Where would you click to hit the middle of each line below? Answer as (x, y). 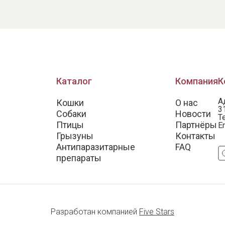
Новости (193, 114)
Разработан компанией (95, 212)
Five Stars (157, 212)
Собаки (71, 114)
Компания (197, 81)
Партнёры (196, 125)
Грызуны (75, 136)
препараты (79, 158)
